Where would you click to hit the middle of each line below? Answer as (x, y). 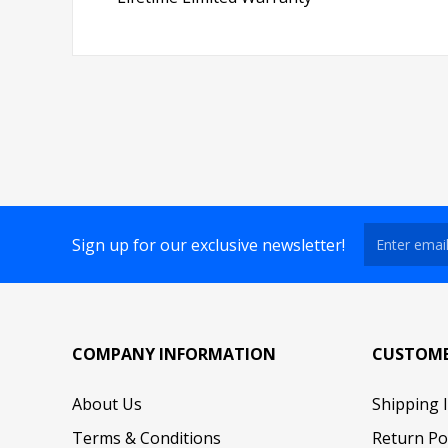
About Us (107, 404)
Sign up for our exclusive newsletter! (208, 244)
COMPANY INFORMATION (174, 354)
